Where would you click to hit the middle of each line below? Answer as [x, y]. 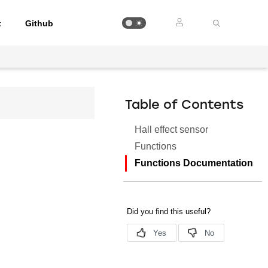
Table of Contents [185, 106]
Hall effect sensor [172, 130]
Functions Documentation [194, 163]
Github [39, 23]
